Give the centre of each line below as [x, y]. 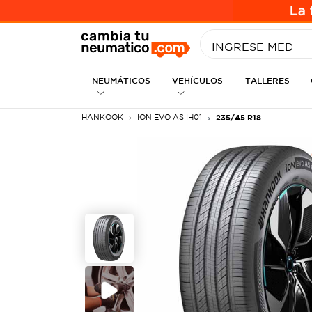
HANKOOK [102, 117]
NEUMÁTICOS [121, 80]
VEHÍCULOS [197, 80]
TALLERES [268, 80]
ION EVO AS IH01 [170, 117]
